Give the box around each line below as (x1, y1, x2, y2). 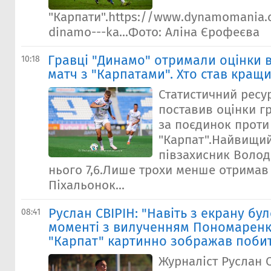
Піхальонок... (48, 178, 125, 193)
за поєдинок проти (158, 117, 269, 132)
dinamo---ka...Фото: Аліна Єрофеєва (48, 25, 260, 40)
